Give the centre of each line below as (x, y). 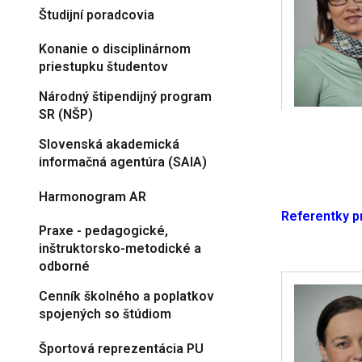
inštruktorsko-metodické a (120, 248)
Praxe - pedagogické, (103, 231)
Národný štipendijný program (125, 97)
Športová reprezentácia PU (121, 348)
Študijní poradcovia (97, 15)
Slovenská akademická (109, 144)
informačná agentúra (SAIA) (123, 162)
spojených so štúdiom (105, 314)
